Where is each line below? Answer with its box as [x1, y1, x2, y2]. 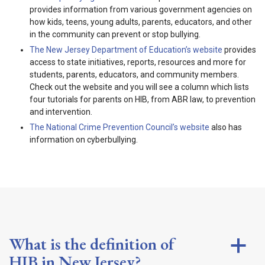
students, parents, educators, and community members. [30, 70, 239, 79]
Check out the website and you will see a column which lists [30, 82, 249, 92]
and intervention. [30, 107, 92, 117]
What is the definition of [9, 233, 174, 254]
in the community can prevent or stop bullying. [30, 30, 201, 39]
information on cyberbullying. [30, 135, 138, 144]
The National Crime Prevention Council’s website [30, 122, 209, 132]
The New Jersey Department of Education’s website [30, 45, 222, 54]
